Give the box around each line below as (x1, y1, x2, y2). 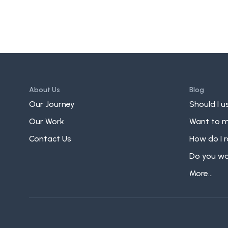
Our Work (29, 117, 64, 126)
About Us (29, 85, 60, 94)
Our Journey (29, 99, 75, 109)
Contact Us (29, 134, 71, 144)
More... (189, 168, 213, 178)
